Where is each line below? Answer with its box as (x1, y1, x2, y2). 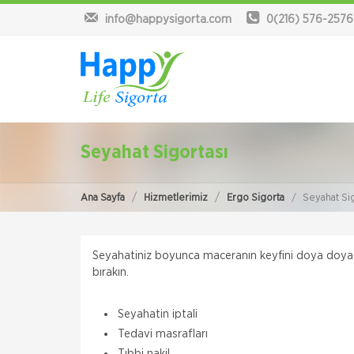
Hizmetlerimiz (144, 193, 208, 203)
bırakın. (92, 266, 129, 278)
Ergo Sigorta (227, 193, 284, 203)
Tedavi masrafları (118, 328, 208, 340)
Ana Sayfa (81, 193, 125, 203)
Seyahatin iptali (118, 308, 198, 320)
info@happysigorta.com (104, 13, 232, 25)
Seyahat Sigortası (81, 143, 228, 162)
